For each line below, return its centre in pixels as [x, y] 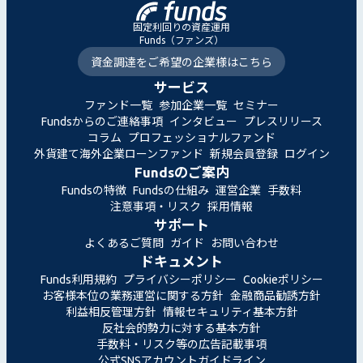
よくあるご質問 [124, 243]
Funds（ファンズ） [181, 40]
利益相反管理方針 [111, 312]
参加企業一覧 [193, 105]
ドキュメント [181, 261]
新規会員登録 [243, 154]
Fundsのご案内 [181, 172]
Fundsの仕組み [171, 190]
